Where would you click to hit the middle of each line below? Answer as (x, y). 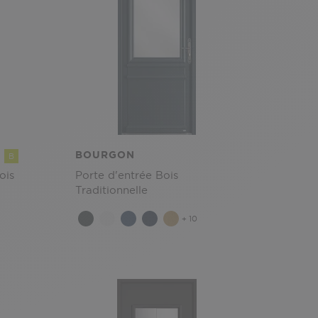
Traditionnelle (111, 190)
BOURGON (105, 155)
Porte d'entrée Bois (127, 175)
